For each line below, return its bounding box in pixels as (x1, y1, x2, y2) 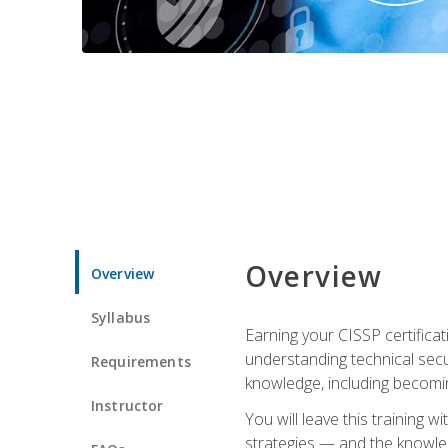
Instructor (91, 395, 164, 415)
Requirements (91, 351, 191, 371)
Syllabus (91, 307, 151, 327)
